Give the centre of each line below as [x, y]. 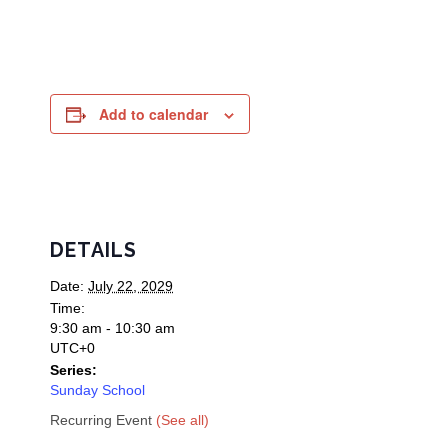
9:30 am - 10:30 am [112, 328]
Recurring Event [103, 420]
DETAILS [93, 250]
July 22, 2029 [130, 286]
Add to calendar [153, 114]
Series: [73, 370]
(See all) [182, 420]
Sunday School [97, 390]
